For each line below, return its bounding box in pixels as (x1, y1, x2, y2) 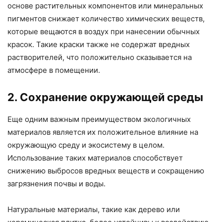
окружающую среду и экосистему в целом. (7, 140, 165, 150)
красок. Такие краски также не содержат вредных (7, 39, 190, 49)
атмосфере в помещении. (7, 65, 100, 75)
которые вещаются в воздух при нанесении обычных (7, 26, 200, 36)
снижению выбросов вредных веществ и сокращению (7, 166, 204, 175)
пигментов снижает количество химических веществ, (7, 13, 205, 23)
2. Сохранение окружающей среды (7, 90, 203, 104)
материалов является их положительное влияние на (7, 127, 198, 137)
